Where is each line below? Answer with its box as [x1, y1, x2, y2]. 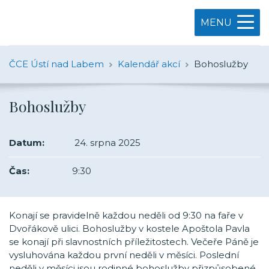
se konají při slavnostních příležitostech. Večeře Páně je [9, 236, 259, 247]
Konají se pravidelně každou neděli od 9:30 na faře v [9, 210, 243, 221]
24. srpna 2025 [72, 137, 141, 148]
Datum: [9, 137, 44, 148]
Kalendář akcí [118, 58, 180, 70]
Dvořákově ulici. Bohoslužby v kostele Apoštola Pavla [9, 223, 250, 234]
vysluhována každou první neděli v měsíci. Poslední [9, 249, 239, 261]
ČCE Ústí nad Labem [9, 58, 104, 70]
